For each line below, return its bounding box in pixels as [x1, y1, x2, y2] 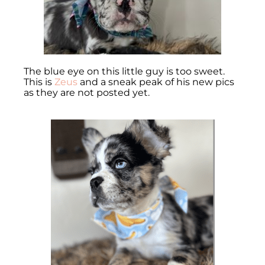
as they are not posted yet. [24, 86, 152, 98]
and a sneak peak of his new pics [80, 76, 234, 88]
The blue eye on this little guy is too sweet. [24, 65, 225, 77]
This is [24, 76, 54, 88]
